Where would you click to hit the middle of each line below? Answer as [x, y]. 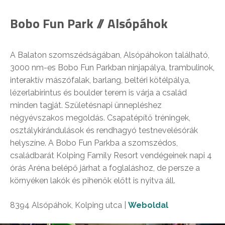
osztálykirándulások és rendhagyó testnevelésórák [104, 130]
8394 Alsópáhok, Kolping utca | [69, 205]
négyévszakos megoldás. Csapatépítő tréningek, [100, 118]
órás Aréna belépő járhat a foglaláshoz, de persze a [105, 168]
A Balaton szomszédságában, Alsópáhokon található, [110, 55]
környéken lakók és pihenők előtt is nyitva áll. [93, 180]
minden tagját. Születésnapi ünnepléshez [86, 105]
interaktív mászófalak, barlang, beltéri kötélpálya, [100, 80]
